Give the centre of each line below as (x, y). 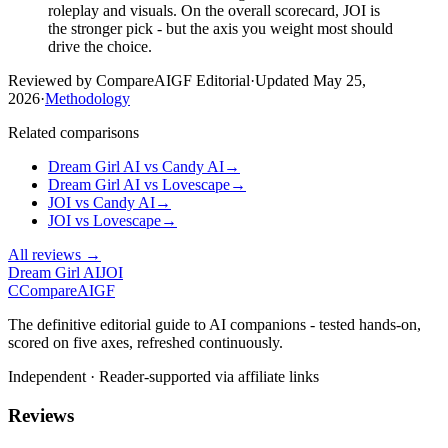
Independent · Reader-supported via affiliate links (163, 377)
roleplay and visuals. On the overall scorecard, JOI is (214, 11)
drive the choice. (100, 47)
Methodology (87, 99)
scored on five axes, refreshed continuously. (145, 343)
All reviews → (54, 255)
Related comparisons (73, 133)
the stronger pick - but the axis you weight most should (220, 29)
